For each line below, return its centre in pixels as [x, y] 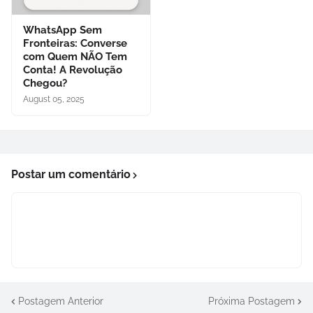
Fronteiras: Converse [75, 43]
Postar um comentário [71, 174]
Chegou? [45, 83]
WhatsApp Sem [63, 30]
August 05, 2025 [54, 99]
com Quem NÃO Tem [75, 57]
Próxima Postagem [252, 301]
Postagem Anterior [61, 301]
